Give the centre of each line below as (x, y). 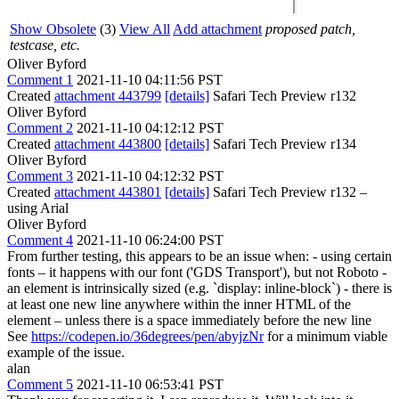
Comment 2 (40, 127)
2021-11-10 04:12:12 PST (150, 127)
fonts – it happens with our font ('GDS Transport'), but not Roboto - (197, 272)
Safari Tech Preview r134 (283, 143)
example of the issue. (66, 352)
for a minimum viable (326, 336)
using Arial (38, 208)
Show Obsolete (53, 28)
